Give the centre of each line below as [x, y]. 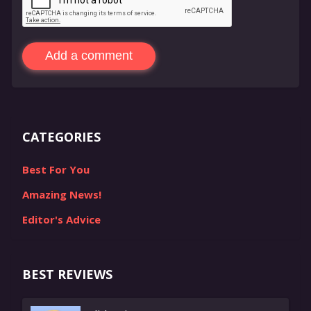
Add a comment [89, 56]
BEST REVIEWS [67, 274]
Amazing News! [62, 194]
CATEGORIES [61, 136]
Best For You [56, 169]
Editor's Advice [61, 219]
